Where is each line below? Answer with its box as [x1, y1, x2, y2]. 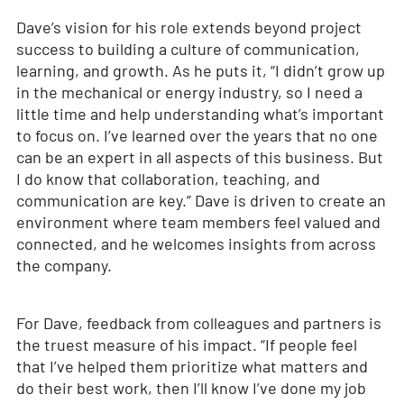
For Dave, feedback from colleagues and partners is [15, 313, 381, 334]
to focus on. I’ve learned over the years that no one [15, 125, 378, 146]
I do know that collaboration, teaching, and [15, 169, 320, 189]
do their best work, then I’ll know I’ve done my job [15, 378, 366, 399]
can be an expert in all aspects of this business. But [15, 147, 383, 168]
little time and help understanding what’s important [15, 104, 384, 124]
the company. [15, 255, 112, 276]
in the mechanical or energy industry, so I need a [15, 82, 363, 103]
